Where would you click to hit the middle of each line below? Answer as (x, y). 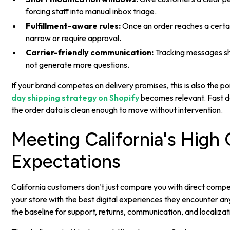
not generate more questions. (78, 64)
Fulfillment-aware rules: (73, 25)
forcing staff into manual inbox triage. (91, 11)
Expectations (66, 161)
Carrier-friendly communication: (90, 52)
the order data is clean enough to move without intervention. (117, 110)
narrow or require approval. (74, 38)
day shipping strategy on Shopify (75, 97)
